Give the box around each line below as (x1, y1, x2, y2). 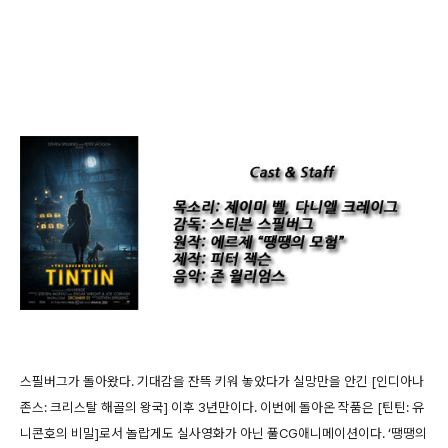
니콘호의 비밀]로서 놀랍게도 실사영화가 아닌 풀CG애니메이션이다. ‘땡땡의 (20, 425, 427, 442)
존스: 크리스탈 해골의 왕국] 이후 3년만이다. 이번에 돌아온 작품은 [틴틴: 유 (20, 399, 424, 416)
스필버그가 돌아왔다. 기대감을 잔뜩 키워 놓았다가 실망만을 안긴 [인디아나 (20, 373, 424, 390)
